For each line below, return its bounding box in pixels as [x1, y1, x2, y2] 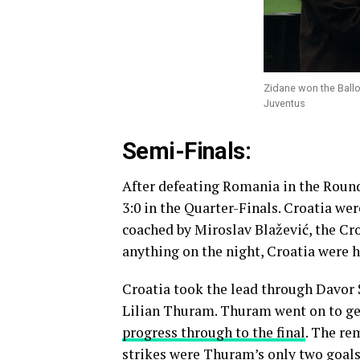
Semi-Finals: [122, 137, 252, 165]
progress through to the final [122, 322, 305, 342]
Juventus [263, 96, 305, 109]
